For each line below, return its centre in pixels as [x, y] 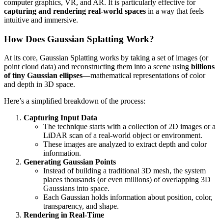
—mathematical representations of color [144, 76]
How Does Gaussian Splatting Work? [79, 39]
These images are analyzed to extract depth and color [125, 144]
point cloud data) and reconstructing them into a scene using [97, 67]
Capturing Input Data [60, 118]
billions [203, 67]
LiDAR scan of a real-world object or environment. [123, 136]
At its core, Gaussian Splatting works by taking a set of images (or [106, 58]
